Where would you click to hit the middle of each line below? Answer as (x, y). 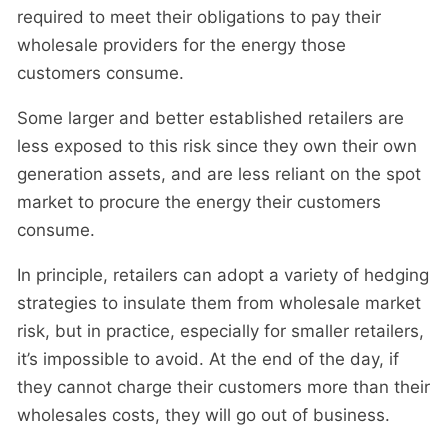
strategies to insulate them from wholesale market (219, 303)
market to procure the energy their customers (199, 202)
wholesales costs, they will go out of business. (203, 415)
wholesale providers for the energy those (181, 45)
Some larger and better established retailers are (210, 118)
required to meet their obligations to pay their (199, 17)
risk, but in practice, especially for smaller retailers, (220, 331)
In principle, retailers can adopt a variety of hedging (223, 275)
